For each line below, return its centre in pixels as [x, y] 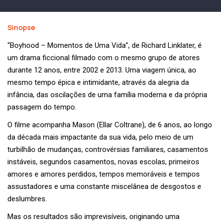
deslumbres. [27, 199]
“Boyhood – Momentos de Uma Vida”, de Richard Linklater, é [105, 46]
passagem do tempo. [42, 107]
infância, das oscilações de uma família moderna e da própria [107, 95]
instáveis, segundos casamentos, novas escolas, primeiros [103, 162]
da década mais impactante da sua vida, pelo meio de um [100, 137]
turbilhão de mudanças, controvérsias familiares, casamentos [108, 150]
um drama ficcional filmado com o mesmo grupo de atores [104, 58]
